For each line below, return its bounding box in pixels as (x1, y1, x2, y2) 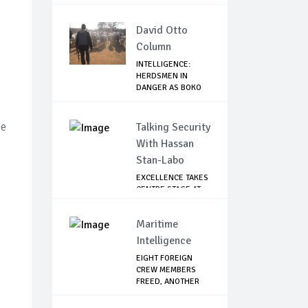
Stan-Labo (136, 153, 184, 168)
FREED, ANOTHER (136, 276, 199, 287)
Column (136, 40, 171, 54)
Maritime (136, 217, 178, 232)
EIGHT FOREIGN (136, 253, 192, 264)
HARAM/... (136, 94, 172, 105)
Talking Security (136, 120, 210, 135)
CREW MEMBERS (136, 265, 196, 276)
